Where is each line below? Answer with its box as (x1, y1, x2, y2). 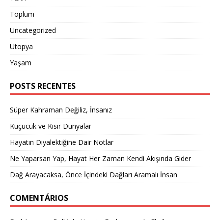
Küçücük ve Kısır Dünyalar (10, 121, 93, 131)
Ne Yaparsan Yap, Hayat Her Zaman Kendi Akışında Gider (10, 154, 191, 163)
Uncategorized (10, 26, 56, 35)
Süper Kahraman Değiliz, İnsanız (10, 105, 112, 114)
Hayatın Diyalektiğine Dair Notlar (10, 137, 113, 147)
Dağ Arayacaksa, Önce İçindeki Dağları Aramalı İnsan (10, 170, 177, 179)
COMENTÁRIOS (10, 192, 68, 203)
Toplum (10, 9, 34, 19)
